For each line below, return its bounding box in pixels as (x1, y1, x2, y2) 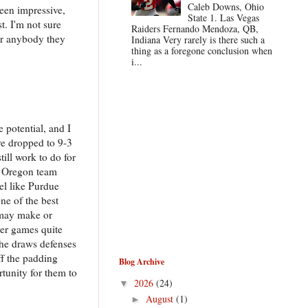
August (145, 292, 176, 306)
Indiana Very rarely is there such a (131, 33, 265, 47)
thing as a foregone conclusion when (131, 44, 272, 58)
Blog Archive (119, 255, 164, 267)
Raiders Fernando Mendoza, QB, (131, 22, 258, 36)
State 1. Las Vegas (188, 11, 260, 25)
